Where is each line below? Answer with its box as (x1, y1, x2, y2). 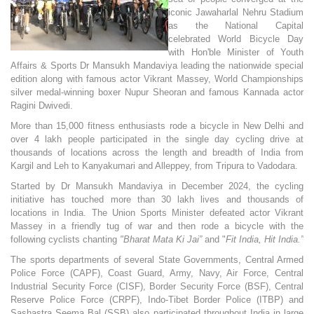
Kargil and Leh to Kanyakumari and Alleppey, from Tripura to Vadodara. (11, 161, 298, 172)
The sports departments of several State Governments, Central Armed (11, 254, 303, 266)
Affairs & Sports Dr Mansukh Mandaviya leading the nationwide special (11, 60, 303, 71)
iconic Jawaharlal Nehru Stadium (168, 7, 303, 18)
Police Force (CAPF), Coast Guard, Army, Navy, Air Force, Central (11, 268, 303, 279)
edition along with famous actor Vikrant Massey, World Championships (11, 74, 303, 85)
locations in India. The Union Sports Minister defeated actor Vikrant (11, 207, 303, 219)
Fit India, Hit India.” (226, 234, 303, 245)
